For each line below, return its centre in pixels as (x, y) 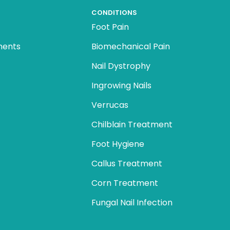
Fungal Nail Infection (132, 203)
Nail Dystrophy (121, 66)
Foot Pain (110, 27)
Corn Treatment (124, 183)
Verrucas (110, 105)
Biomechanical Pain (130, 46)
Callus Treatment (127, 164)
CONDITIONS (114, 13)
